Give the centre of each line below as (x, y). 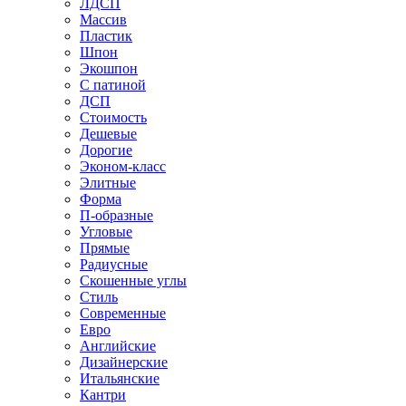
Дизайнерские (124, 362)
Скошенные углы (133, 280)
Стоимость (113, 117)
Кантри (103, 395)
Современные (123, 313)
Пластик (106, 36)
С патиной (113, 85)
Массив (103, 19)
